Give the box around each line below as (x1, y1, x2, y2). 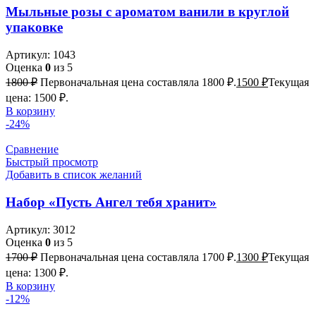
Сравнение (6, 143, 59, 156)
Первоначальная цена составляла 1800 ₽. (40, 76, 236, 89)
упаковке (6, 20, 63, 35)
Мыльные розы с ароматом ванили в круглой (6, 4, 289, 20)
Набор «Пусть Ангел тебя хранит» (6, 194, 217, 209)
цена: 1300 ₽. (6, 266, 68, 279)
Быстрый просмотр (6, 156, 98, 169)
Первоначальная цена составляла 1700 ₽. (40, 250, 236, 263)
